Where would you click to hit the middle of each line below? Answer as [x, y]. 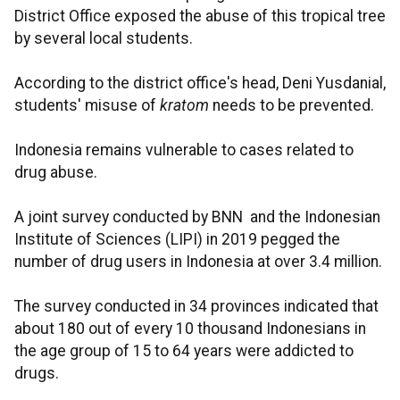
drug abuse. [56, 173]
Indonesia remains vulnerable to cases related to [184, 150]
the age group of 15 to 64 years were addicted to [184, 351]
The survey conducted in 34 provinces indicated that [196, 307]
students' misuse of [87, 106]
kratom [186, 106]
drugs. [37, 374]
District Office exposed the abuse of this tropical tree [200, 17]
